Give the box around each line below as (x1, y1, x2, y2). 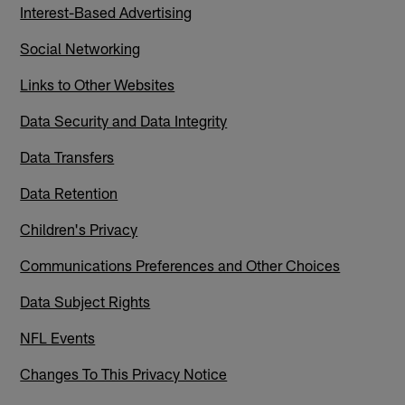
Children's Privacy (20, 219, 138, 238)
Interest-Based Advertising (20, 2, 193, 21)
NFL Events (20, 327, 96, 346)
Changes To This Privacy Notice (20, 363, 228, 382)
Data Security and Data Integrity (20, 110, 228, 129)
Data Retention (20, 183, 118, 202)
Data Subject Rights (20, 291, 151, 310)
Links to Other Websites (20, 74, 175, 93)
